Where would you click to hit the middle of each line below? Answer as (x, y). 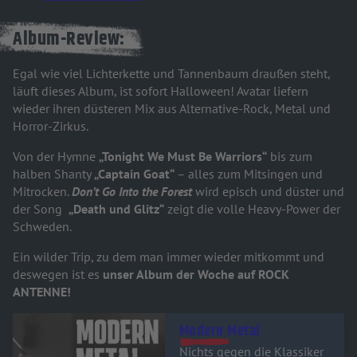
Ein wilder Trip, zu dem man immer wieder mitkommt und (169, 257)
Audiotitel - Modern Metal (82, 322)
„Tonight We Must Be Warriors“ (183, 157)
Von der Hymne (54, 157)
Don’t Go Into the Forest (133, 192)
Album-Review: (69, 40)
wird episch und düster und (270, 192)
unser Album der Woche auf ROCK (194, 275)
